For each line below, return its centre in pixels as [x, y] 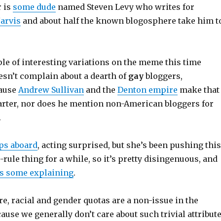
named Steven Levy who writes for [125, 7]
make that [198, 90]
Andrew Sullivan [51, 90]
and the [100, 90]
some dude [34, 7]
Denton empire [147, 90]
